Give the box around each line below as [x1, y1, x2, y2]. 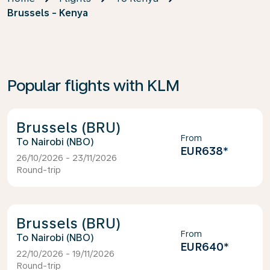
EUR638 [180, 145, 223, 157]
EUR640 [180, 240, 224, 253]
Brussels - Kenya [7, 7, 88, 19]
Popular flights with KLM [7, 76, 180, 95]
